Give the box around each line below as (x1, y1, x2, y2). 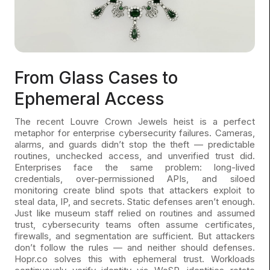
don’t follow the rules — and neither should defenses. (14, 242, 255, 254)
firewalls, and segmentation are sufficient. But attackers (14, 230, 255, 242)
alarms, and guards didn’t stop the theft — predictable (14, 139, 255, 151)
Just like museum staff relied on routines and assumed (14, 207, 255, 219)
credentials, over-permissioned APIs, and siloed (14, 173, 255, 185)
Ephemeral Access (14, 89, 165, 110)
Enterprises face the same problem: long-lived (14, 162, 255, 174)
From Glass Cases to (14, 67, 178, 89)
